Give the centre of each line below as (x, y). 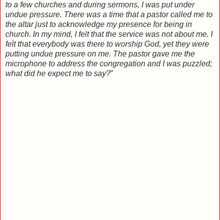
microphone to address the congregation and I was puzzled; (109, 63)
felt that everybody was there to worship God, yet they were (107, 44)
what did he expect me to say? (58, 73)
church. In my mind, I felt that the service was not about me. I (109, 34)
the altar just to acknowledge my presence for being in (99, 24)
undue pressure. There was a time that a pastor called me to (109, 14)
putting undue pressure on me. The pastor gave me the (100, 54)
